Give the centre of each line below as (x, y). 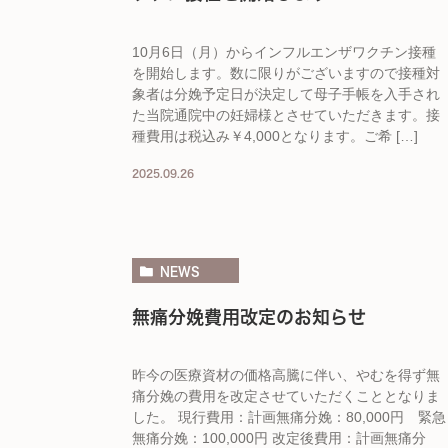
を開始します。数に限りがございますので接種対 (286, 72)
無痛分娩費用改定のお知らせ (249, 317)
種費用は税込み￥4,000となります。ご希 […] (275, 135)
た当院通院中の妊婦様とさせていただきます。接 (286, 114)
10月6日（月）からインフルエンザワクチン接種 (284, 51)
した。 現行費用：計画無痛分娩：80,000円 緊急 (289, 417)
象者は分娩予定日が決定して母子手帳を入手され (286, 93)
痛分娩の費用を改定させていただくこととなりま (286, 396)
